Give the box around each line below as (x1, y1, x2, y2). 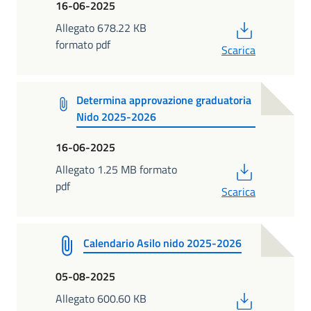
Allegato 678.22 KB (56, 19, 146, 36)
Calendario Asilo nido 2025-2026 (83, 234, 242, 251)
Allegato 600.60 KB (56, 289, 146, 307)
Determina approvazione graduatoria (76, 92, 252, 109)
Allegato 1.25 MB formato (56, 160, 177, 178)
